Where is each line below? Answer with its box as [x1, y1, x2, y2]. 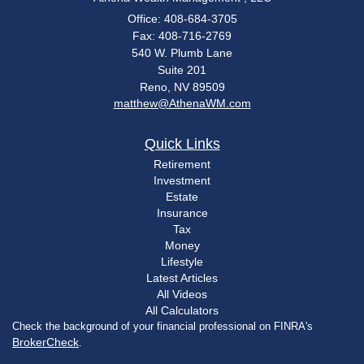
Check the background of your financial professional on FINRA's [12, 319, 313, 332]
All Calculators [145, 303, 219, 317]
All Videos [157, 287, 207, 301]
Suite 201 [158, 63, 206, 76]
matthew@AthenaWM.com [113, 96, 251, 110]
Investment [154, 173, 210, 187]
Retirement [154, 157, 210, 171]
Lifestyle [161, 254, 203, 268]
